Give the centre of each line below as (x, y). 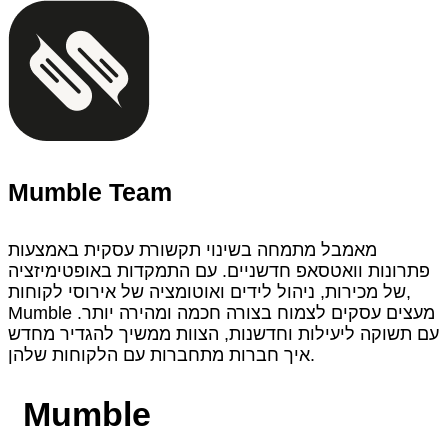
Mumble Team (90, 192)
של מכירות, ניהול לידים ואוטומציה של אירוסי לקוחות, (207, 292)
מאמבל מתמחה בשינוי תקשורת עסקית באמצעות (192, 250)
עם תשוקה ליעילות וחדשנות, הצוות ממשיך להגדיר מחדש (223, 334)
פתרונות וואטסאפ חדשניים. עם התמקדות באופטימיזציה (219, 271)
